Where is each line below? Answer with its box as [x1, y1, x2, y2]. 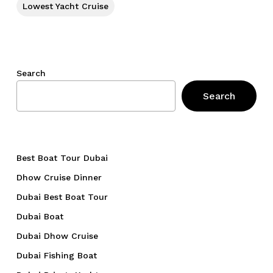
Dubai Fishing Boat [16, 250, 97, 261]
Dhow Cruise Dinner [16, 172, 102, 183]
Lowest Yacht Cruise [22, 1, 108, 12]
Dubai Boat [16, 211, 63, 222]
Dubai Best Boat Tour [16, 192, 108, 202]
